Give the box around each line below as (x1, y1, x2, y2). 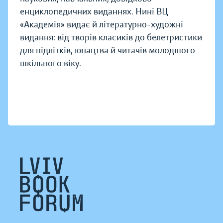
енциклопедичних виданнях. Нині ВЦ (20, 6, 168, 17)
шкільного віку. (20, 58, 81, 69)
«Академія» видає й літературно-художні (20, 19, 183, 30)
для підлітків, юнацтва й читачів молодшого (20, 45, 195, 56)
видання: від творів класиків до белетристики (20, 32, 202, 43)
